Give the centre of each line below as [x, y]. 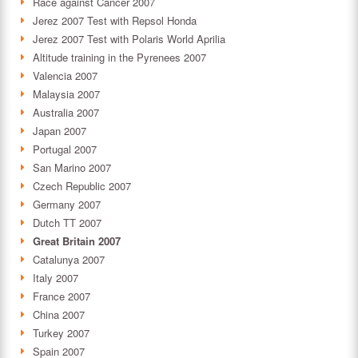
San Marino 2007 [72, 168]
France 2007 [62, 296]
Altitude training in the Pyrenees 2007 [119, 58]
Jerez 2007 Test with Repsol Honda [115, 21]
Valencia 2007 [65, 76]
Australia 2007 [66, 113]
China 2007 [59, 315]
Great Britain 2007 [77, 241]
